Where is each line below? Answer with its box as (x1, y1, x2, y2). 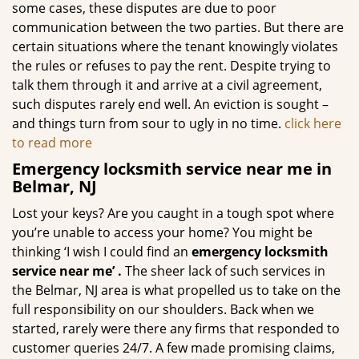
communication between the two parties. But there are (12, 18, 344, 36)
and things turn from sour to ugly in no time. (12, 115, 284, 132)
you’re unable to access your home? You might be (12, 224, 313, 241)
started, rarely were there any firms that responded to (12, 320, 340, 337)
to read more (12, 134, 92, 151)
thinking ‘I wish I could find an (12, 243, 192, 260)
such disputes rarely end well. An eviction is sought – (12, 95, 329, 113)
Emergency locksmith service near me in (12, 158, 332, 179)
